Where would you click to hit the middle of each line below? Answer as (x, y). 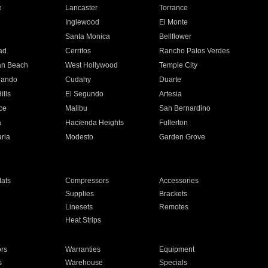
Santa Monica (87, 36)
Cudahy (78, 80)
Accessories (179, 181)
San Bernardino (185, 108)
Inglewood (82, 22)
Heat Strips (83, 220)
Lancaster (81, 8)
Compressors (87, 181)
